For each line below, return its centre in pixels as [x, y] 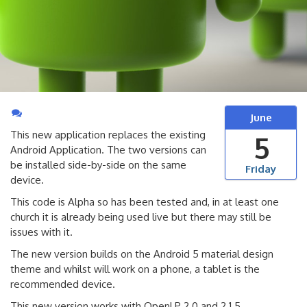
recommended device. [63, 284]
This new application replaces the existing [108, 134]
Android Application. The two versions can [108, 149]
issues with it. [41, 232]
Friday [261, 169]
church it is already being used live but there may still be [141, 217]
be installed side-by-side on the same [98, 164]
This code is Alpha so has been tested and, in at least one [145, 201]
